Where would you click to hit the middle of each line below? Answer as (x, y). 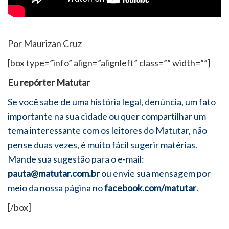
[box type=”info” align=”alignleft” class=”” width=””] (109, 63)
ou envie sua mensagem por (155, 173)
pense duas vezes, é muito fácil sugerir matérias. (102, 144)
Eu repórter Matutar (49, 82)
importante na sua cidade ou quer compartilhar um (107, 116)
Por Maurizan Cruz (45, 43)
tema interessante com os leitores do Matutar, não (107, 130)
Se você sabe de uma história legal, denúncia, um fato (112, 101)
